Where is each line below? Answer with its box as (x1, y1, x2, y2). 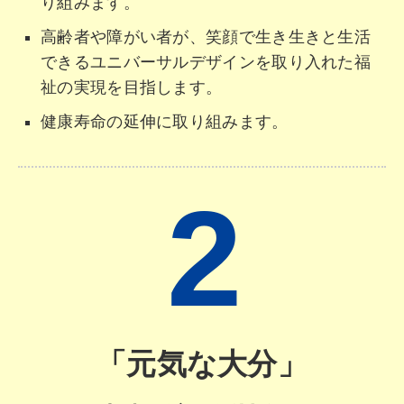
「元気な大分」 (96, 347, 308, 381)
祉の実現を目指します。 (41, 78, 223, 96)
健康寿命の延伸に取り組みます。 (41, 112, 289, 131)
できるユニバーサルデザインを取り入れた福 (41, 52, 371, 71)
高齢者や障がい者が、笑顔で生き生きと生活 (41, 27, 371, 46)
